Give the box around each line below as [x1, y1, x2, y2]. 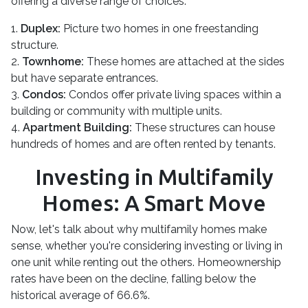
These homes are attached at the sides [84, 54, 285, 68]
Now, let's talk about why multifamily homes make [11, 222, 267, 236]
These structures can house [132, 120, 275, 134]
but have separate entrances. [11, 71, 158, 85]
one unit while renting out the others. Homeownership [11, 255, 281, 269]
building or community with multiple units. [11, 104, 222, 118]
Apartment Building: [23, 120, 132, 134]
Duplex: [21, 21, 60, 35]
